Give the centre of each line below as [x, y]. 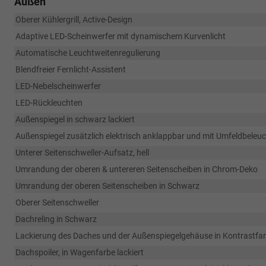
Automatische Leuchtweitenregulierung [88, 53]
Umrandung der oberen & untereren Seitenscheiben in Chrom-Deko [137, 169]
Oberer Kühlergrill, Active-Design [74, 20]
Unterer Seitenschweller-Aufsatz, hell [82, 153]
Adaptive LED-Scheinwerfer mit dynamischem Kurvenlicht [121, 36]
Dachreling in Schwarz [56, 219]
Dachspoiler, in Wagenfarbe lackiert [80, 252]
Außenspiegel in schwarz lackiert [75, 119]
